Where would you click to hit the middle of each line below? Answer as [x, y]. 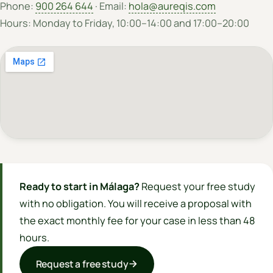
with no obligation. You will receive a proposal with [136, 203]
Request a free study [82, 264]
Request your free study [197, 186]
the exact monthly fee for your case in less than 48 [137, 220]
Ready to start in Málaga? [80, 186]
